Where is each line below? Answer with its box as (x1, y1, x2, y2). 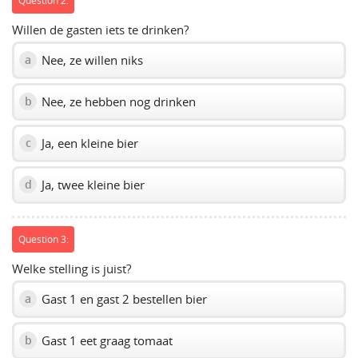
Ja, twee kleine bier (38, 176, 145, 193)
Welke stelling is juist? (12, 260, 131, 276)
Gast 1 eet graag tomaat (38, 332, 173, 348)
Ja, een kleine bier (38, 134, 138, 151)
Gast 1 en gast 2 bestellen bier (38, 290, 207, 307)
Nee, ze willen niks (38, 51, 143, 68)
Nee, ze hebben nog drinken (38, 93, 196, 109)
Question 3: (18, 233, 69, 246)
